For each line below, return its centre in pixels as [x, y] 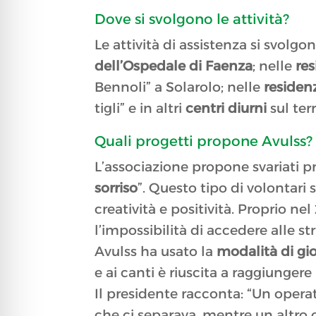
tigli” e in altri [139, 109]
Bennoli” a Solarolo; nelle [180, 87]
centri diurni [225, 109]
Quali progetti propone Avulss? [204, 141]
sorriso [116, 188]
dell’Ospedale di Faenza [174, 66]
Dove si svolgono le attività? [192, 19]
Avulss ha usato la [156, 252]
